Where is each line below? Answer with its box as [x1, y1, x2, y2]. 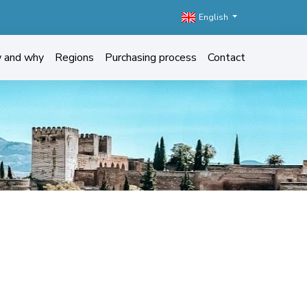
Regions [54, 49, 94, 65]
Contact [207, 49, 245, 65]
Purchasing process [104, 49, 197, 65]
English [198, 12, 230, 23]
